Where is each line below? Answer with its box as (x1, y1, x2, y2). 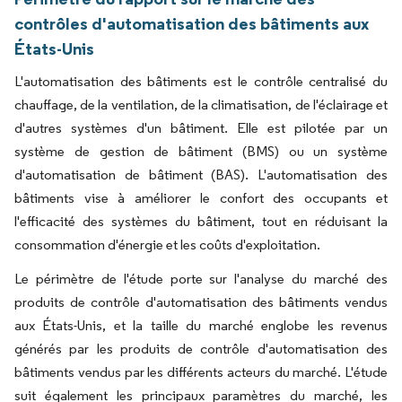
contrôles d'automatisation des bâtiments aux (14, 12, 369, 34)
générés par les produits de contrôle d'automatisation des (14, 339, 388, 357)
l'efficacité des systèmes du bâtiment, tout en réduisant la (14, 212, 388, 230)
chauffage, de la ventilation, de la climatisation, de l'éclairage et (14, 95, 388, 113)
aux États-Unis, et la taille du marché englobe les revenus (14, 316, 388, 334)
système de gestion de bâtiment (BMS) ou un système (14, 142, 388, 160)
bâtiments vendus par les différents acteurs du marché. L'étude (14, 363, 388, 380)
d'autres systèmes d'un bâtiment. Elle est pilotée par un (14, 118, 388, 136)
